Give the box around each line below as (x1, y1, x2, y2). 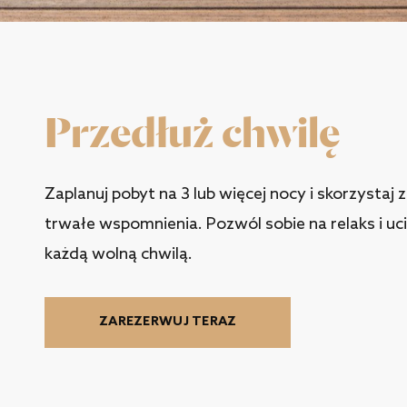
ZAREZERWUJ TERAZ (99, 314, 237, 330)
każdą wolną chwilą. (45, 244, 193, 264)
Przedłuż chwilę (45, 107, 340, 157)
